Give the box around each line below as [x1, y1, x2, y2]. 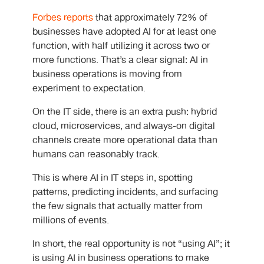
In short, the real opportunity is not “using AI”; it [32, 237, 230, 252]
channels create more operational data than [32, 133, 217, 148]
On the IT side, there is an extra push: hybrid [32, 105, 217, 120]
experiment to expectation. [32, 81, 146, 97]
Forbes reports [32, 11, 93, 26]
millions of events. [32, 213, 109, 229]
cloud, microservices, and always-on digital [32, 119, 215, 134]
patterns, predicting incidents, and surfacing [32, 185, 218, 200]
